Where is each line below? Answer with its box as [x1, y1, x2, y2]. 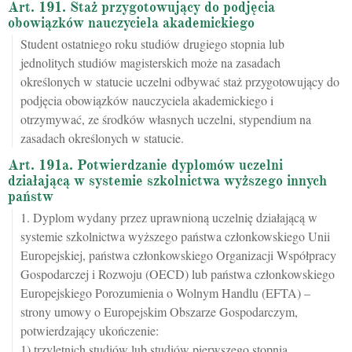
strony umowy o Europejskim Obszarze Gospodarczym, [20, 303, 298, 321]
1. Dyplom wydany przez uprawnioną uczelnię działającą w [20, 209, 317, 226]
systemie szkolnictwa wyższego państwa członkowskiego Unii [20, 228, 330, 245]
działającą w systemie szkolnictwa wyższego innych [8, 172, 327, 190]
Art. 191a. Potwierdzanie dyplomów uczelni [8, 156, 283, 174]
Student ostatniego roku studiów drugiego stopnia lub [20, 35, 284, 53]
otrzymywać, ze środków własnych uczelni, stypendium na [20, 111, 311, 128]
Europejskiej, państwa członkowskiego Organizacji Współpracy [20, 247, 336, 264]
